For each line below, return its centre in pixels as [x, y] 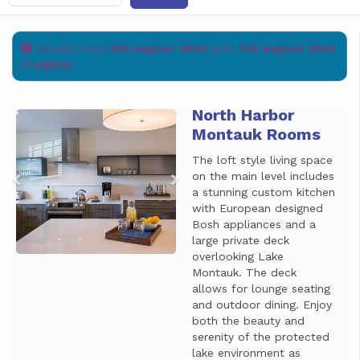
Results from [71, 48]
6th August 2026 [158, 48]
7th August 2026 [286, 48]
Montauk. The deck [244, 272]
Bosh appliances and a [254, 224]
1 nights [47, 64]
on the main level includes [263, 176]
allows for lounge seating [261, 288]
